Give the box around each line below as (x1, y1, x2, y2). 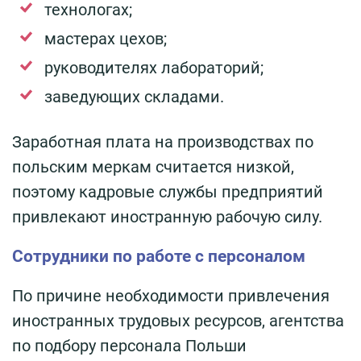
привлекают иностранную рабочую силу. (12, 206, 322, 226)
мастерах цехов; (44, 28, 167, 48)
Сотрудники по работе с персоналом (12, 246, 305, 266)
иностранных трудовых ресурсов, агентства (12, 310, 344, 330)
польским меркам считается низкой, (12, 156, 294, 176)
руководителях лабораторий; (44, 57, 263, 77)
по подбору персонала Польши (12, 335, 247, 355)
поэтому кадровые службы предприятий (12, 181, 323, 201)
